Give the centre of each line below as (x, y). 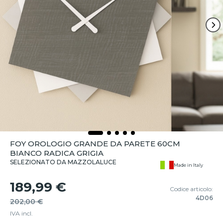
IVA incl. (21, 213)
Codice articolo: (191, 189)
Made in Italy (188, 165)
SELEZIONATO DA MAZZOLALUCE (63, 162)
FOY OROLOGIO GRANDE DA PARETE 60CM (95, 144)
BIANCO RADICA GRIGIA (57, 153)
